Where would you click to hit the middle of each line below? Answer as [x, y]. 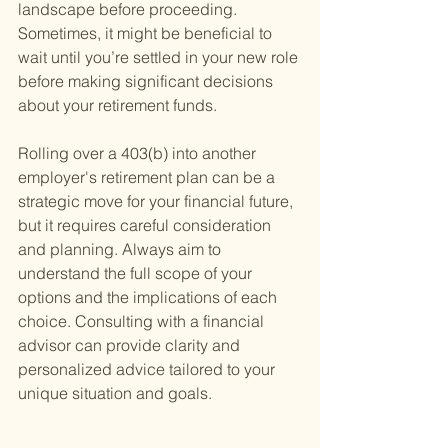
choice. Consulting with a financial [143, 321]
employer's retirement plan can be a [148, 177]
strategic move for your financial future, [157, 201]
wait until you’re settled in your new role [160, 57]
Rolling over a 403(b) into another [139, 153]
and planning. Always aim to [121, 249]
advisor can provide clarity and [131, 345]
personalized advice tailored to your [148, 369]
